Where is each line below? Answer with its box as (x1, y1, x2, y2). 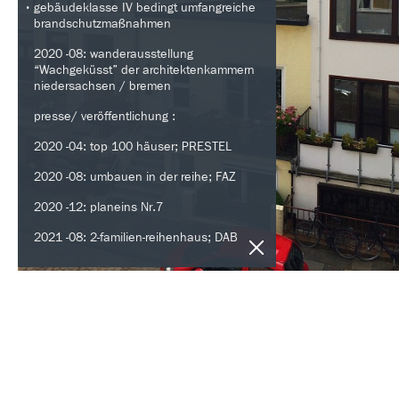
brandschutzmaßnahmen (34, 18, 171, 30)
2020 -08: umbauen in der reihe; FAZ (34, 171, 236, 183)
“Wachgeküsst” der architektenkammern (34, 64, 255, 77)
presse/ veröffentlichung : (34, 110, 175, 123)
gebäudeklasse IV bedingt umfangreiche (34, 2, 256, 14)
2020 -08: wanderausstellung (34, 48, 193, 61)
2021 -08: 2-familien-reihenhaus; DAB (34, 232, 238, 244)
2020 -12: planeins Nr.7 (34, 201, 163, 214)
